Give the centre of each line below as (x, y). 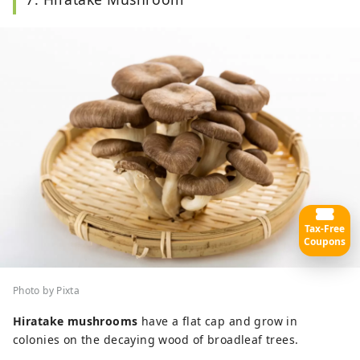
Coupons (325, 241)
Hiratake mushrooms (76, 321)
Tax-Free (325, 228)
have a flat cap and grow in (218, 321)
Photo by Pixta (47, 290)
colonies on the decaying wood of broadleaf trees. (156, 339)
